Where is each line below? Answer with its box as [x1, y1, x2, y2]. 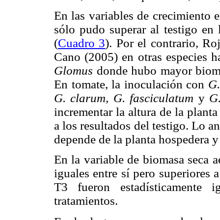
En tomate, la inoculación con [54, 78, 208, 91]
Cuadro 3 [58, 36, 106, 50]
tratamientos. [54, 194, 118, 208]
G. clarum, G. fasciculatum [54, 91, 198, 105]
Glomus [54, 64, 93, 78]
